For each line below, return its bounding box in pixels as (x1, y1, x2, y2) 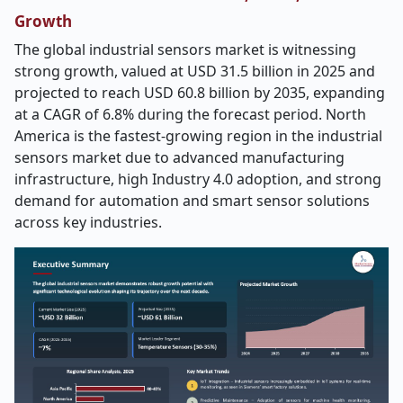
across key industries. (14, 212, 162, 232)
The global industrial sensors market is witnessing (14, 40, 356, 59)
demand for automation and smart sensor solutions (14, 191, 370, 210)
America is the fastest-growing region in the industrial (14, 126, 382, 146)
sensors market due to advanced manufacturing (14, 148, 345, 167)
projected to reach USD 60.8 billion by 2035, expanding (14, 83, 385, 103)
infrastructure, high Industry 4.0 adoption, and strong (14, 169, 381, 189)
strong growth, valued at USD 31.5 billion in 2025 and (14, 61, 375, 81)
